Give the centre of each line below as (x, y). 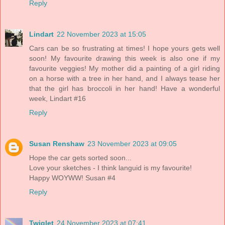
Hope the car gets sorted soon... (80, 157)
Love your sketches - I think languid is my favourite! (110, 167)
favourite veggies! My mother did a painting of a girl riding (125, 68)
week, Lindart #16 (58, 98)
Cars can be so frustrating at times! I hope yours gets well (125, 48)
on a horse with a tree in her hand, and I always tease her (125, 78)
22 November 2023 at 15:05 (101, 34)
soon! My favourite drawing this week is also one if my (125, 58)
